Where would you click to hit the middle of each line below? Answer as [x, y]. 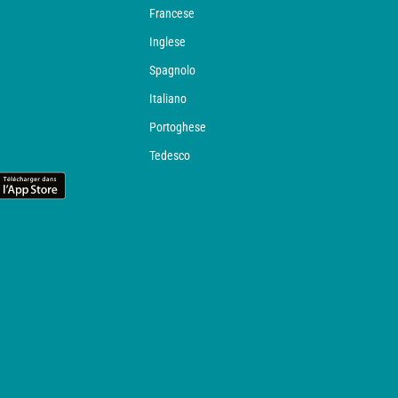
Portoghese [178, 127]
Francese [172, 13]
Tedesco [170, 155]
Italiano [168, 99]
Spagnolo [172, 70]
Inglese [167, 42]
